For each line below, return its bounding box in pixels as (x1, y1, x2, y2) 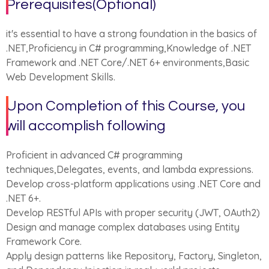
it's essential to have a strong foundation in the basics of (6, 28, 257, 40)
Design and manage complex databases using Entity (6, 221, 240, 233)
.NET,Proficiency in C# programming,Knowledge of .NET (6, 42, 251, 54)
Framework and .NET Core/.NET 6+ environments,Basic (6, 56, 249, 68)
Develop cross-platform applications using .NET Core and (6, 178, 261, 190)
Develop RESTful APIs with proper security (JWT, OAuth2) (6, 207, 260, 219)
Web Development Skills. (6, 71, 115, 83)
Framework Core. (6, 235, 82, 247)
